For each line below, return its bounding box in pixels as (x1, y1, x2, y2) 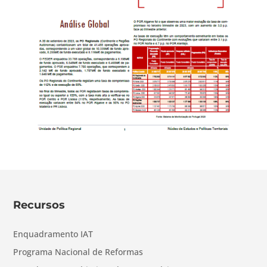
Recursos (13, 198, 66, 212)
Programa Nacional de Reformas (13, 246, 144, 257)
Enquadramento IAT (13, 228, 94, 240)
